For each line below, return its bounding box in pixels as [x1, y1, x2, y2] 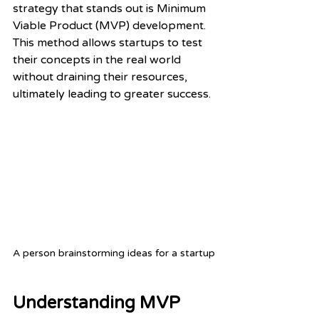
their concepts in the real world [13, 53, 184, 67]
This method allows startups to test [13, 36, 205, 50]
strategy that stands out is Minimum [13, 1, 209, 16]
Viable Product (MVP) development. [13, 19, 209, 33]
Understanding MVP [13, 292, 184, 313]
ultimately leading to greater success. [13, 87, 211, 101]
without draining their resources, [13, 70, 190, 84]
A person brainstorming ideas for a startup [13, 246, 215, 259]
